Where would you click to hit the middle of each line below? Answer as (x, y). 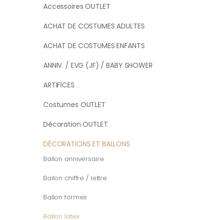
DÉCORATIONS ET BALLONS (87, 144)
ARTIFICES (59, 85)
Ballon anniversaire (74, 159)
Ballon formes (65, 197)
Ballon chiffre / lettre (75, 178)
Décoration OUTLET (76, 124)
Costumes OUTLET (74, 105)
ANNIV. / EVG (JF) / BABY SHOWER (98, 66)
